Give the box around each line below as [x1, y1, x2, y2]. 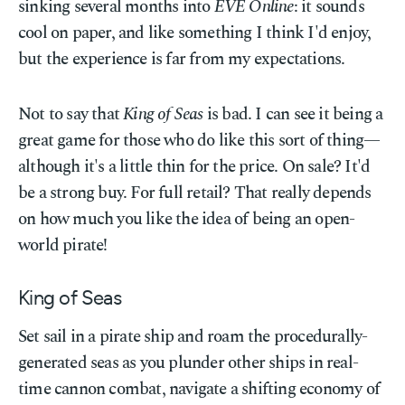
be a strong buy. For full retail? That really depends [18, 180, 372, 206]
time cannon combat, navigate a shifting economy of [18, 376, 381, 402]
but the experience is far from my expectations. [18, 46, 345, 72]
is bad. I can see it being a [202, 101, 383, 127]
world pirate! [18, 232, 108, 259]
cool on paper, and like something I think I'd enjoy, [18, 20, 372, 46]
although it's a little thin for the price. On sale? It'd [18, 154, 371, 180]
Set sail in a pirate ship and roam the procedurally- [18, 324, 368, 350]
